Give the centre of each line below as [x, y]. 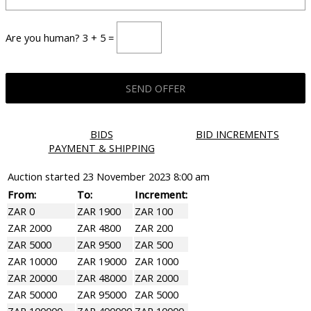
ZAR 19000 [102, 261]
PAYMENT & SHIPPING [101, 148]
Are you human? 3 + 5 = [61, 37]
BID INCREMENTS [237, 134]
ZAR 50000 [32, 295]
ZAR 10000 [32, 261]
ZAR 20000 [32, 278]
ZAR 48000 [102, 278]
